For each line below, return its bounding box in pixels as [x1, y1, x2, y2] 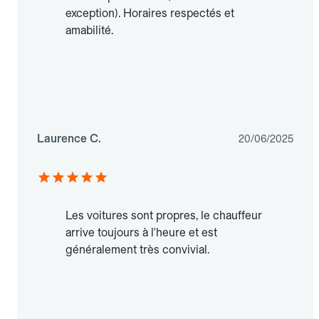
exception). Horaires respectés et [66, 6, 234, 21]
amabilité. [66, 23, 113, 38]
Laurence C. [37, 132, 101, 146]
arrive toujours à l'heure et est [66, 226, 217, 240]
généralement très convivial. [66, 243, 209, 257]
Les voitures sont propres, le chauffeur [66, 209, 262, 223]
